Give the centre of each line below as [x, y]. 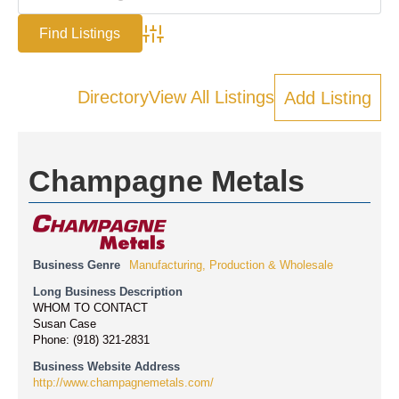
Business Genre [77, 265]
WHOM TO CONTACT [90, 308]
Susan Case [65, 324]
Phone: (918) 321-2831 [91, 340]
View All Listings [212, 98]
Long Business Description [108, 292]
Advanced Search [191, 41]
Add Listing [328, 98]
